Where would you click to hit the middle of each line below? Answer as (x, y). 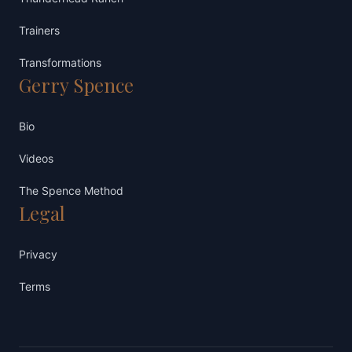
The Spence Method (71, 191)
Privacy (38, 255)
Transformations (60, 63)
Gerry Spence (76, 85)
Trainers (39, 31)
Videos (36, 159)
